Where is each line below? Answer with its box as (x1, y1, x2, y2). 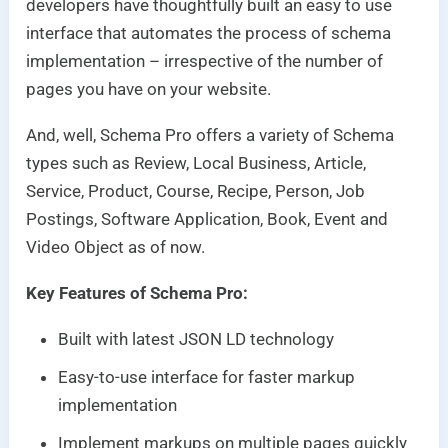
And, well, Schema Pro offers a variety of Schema (26, 124, 395, 145)
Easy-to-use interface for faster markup (58, 366, 356, 387)
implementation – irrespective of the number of (26, 50, 384, 71)
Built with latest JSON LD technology (58, 328, 335, 349)
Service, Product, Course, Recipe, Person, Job (26, 180, 366, 201)
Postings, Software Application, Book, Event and (26, 208, 389, 229)
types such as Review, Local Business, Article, (26, 152, 367, 173)
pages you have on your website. (26, 78, 272, 99)
